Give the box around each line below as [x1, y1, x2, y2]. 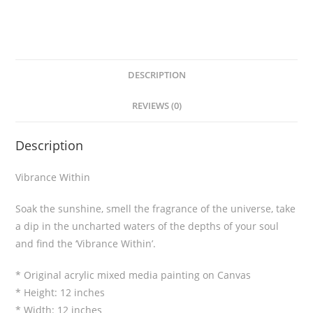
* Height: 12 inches [15, 285, 105, 299]
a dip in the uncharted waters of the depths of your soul [15, 219, 279, 233]
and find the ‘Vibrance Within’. [15, 236, 156, 250]
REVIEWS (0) [131, 99, 182, 112]
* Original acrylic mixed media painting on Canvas [15, 268, 252, 282]
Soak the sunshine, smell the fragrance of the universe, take [15, 201, 296, 215]
